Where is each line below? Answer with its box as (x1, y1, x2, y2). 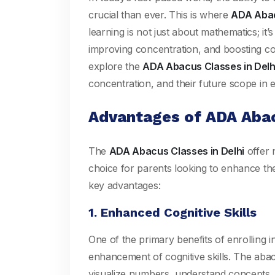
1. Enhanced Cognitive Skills (88, 205, 257, 220)
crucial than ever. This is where (88, 9, 231, 21)
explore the (88, 60, 143, 72)
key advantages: (88, 179, 161, 192)
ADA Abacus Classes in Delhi (109, 145, 245, 157)
